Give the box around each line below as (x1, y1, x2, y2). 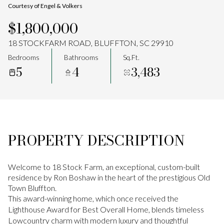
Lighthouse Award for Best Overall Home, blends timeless (8, 204, 204, 214)
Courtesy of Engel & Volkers (8, 2, 82, 9)
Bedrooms (8, 52, 39, 61)
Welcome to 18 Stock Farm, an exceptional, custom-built (8, 162, 200, 171)
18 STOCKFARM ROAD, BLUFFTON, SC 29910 (8, 38, 173, 47)
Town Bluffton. (8, 183, 56, 192)
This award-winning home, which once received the (8, 193, 178, 203)
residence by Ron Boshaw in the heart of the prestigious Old (8, 172, 210, 182)
